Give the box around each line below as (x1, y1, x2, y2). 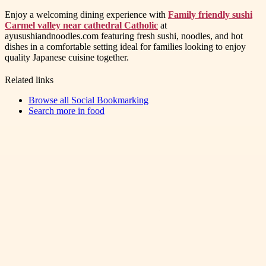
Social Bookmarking (71, 94, 148, 105)
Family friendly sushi (168, 9, 252, 20)
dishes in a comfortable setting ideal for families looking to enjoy (5, 41, 246, 52)
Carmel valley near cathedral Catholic (5, 20, 158, 30)
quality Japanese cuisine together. (5, 52, 129, 62)
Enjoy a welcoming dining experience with (5, 9, 168, 20)
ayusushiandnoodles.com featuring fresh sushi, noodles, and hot (5, 30, 243, 41)
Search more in (28, 105, 87, 116)
